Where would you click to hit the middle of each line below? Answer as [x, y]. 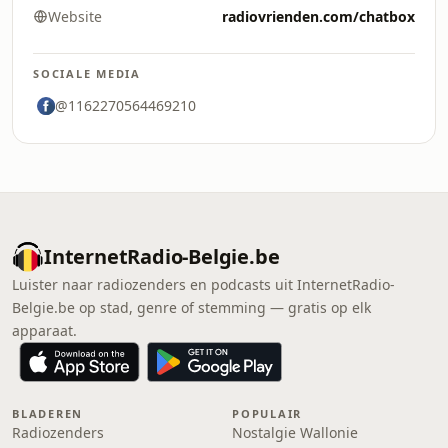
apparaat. [44, 330]
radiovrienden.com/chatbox [318, 16]
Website [75, 16]
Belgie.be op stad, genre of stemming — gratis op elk [191, 307]
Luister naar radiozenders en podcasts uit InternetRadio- [203, 284]
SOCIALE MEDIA [87, 73]
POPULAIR [267, 413]
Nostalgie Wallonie [295, 432]
